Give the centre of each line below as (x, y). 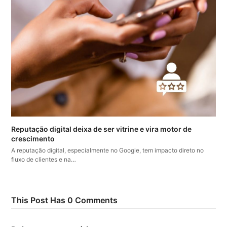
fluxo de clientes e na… (44, 159)
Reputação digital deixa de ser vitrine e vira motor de (102, 129)
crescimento (33, 138)
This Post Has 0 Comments (65, 200)
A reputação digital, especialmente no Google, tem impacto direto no (108, 150)
